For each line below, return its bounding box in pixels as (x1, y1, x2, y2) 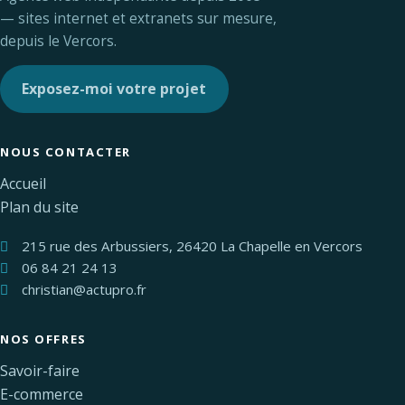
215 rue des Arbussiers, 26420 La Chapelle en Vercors (17, 236, 363, 255)
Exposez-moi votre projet (22, 79, 207, 99)
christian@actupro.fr (21, 279, 146, 298)
